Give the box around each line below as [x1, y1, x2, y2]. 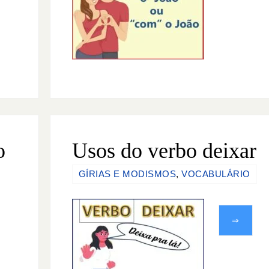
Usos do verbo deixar [71, 138, 256, 163]
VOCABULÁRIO [181, 168, 250, 179]
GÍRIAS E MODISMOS [78, 168, 177, 179]
